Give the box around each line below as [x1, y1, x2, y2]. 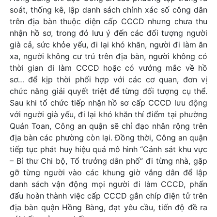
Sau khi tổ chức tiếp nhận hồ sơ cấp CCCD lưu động [10, 98, 207, 108]
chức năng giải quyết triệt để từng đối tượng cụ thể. [10, 86, 207, 96]
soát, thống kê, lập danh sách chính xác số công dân [10, 5, 207, 15]
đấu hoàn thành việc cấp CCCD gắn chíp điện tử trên [10, 191, 207, 201]
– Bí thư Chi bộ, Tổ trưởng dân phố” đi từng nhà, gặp [10, 156, 207, 166]
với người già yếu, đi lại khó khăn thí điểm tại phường [10, 109, 207, 120]
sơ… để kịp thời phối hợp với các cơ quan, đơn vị [10, 75, 207, 85]
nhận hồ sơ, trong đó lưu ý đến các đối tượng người [10, 28, 207, 38]
